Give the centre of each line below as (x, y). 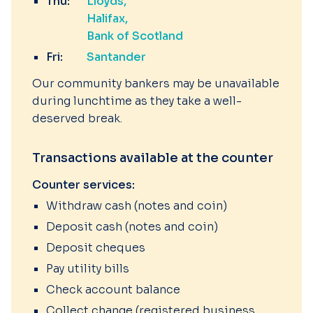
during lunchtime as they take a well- (137, 101)
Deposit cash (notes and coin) (132, 227)
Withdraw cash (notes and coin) (137, 206)
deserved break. (77, 118)
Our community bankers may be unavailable (156, 83)
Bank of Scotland (135, 36)
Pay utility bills (88, 269)
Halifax (106, 19)
